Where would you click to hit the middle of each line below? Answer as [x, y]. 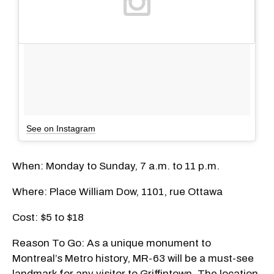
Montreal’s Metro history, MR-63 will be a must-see [133, 258]
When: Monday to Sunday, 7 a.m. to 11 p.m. [116, 166]
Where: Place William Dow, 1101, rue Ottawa [117, 191]
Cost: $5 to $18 [48, 217]
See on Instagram [61, 128]
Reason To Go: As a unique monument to [112, 243]
